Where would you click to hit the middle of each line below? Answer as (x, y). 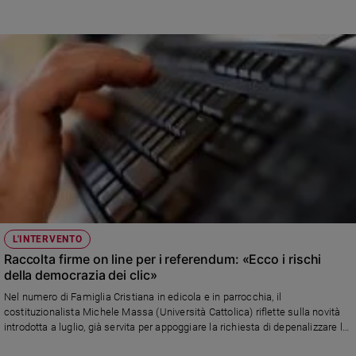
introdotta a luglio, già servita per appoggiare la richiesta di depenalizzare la (176, 327)
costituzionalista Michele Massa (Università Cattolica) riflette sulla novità (172, 311)
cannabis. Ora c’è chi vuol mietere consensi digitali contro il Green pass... (172, 342)
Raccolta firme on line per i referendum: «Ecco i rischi (163, 259)
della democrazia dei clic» (80, 275)
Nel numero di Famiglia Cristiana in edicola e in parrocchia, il (142, 296)
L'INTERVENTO (47, 239)
